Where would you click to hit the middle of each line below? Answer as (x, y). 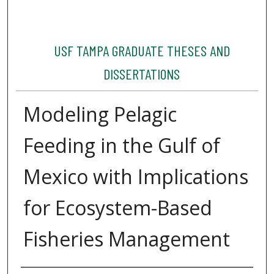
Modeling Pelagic (100, 114)
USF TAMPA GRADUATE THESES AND (142, 51)
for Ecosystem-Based (117, 208)
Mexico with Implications (135, 177)
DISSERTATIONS (142, 74)
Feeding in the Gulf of (121, 146)
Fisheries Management (126, 239)
